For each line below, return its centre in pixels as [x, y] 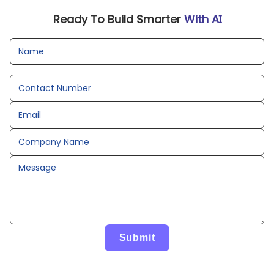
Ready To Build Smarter [118, 20]
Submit [137, 238]
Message [37, 168]
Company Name [54, 142]
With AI [202, 20]
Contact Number [55, 88]
